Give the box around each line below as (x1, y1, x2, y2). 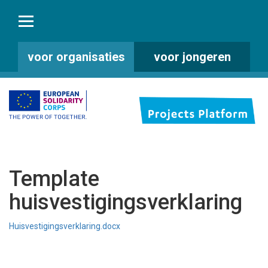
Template (9, 166, 99, 191)
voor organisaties (27, 50, 125, 64)
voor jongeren (153, 50, 231, 64)
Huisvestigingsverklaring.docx (9, 221, 120, 231)
